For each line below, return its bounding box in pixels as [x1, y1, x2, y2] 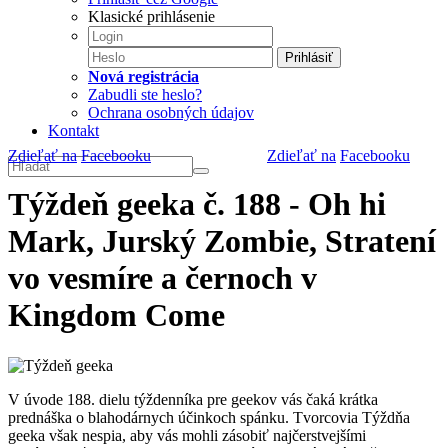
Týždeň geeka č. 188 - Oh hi [8, 186, 386, 223]
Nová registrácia [88, 68, 199, 85]
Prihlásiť [285, 50, 333, 65]
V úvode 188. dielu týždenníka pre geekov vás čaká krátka [8, 390, 378, 408]
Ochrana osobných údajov [88, 104, 254, 121]
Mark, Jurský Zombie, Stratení [8, 223, 436, 260]
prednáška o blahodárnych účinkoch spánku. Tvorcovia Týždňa [8, 408, 410, 426]
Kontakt [48, 122, 99, 139]
